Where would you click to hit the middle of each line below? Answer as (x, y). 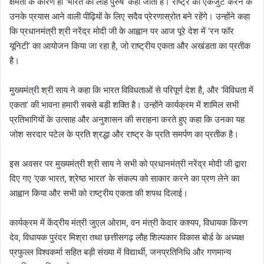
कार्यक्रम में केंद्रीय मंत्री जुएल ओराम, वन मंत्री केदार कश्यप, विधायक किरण (128, 222)
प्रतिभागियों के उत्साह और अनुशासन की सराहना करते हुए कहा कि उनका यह (127, 119)
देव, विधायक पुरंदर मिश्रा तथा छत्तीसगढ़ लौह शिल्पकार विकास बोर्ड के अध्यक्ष (127, 237)
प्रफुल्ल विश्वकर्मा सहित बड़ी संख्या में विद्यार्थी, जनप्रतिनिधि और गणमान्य (120, 252)
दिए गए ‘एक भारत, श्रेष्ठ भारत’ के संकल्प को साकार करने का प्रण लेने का (124, 178)
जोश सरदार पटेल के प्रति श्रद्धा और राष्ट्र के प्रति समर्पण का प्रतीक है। (124, 134)
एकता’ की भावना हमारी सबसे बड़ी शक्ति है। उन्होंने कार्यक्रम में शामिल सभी (124, 104)
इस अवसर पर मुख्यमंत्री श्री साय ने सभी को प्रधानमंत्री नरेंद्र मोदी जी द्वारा (128, 163)
